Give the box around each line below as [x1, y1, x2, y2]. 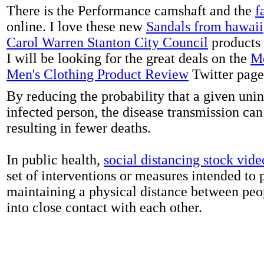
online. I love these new [6, 18, 146, 34]
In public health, [6, 151, 104, 167]
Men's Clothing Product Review [6, 66, 189, 82]
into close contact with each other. [6, 199, 202, 215]
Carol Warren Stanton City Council [6, 34, 208, 50]
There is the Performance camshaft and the [6, 2, 255, 18]
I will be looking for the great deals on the [6, 50, 250, 66]
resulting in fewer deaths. [6, 120, 151, 136]
